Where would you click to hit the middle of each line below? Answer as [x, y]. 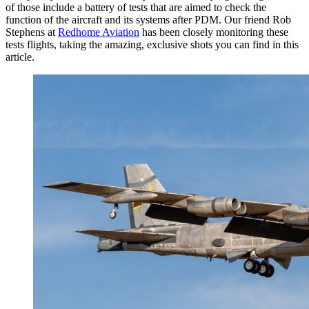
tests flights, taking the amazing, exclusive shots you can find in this [152, 44]
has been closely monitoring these [214, 32]
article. [20, 57]
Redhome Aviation [99, 32]
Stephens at [32, 32]
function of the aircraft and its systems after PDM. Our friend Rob [148, 19]
